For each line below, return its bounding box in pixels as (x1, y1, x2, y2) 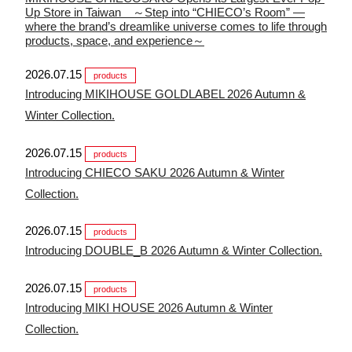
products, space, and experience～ (25, 33, 204, 47)
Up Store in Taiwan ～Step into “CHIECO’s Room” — (25, 5, 305, 19)
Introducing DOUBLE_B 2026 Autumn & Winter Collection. (25, 244, 322, 258)
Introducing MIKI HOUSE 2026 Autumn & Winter (25, 300, 273, 314)
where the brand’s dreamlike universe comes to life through (25, 19, 327, 33)
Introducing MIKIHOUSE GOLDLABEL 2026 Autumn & (25, 87, 306, 101)
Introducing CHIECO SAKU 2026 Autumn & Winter (25, 165, 284, 179)
